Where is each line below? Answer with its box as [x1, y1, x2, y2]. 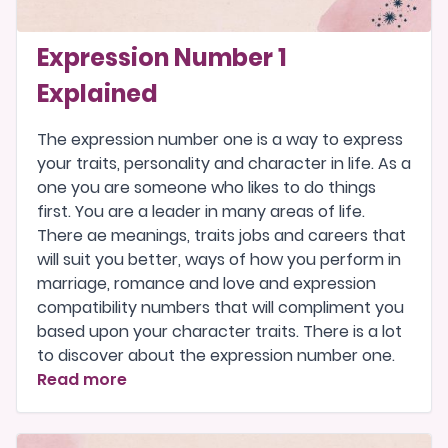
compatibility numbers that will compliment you [37, 295, 404, 319]
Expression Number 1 [37, 40, 287, 74]
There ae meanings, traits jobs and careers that [37, 223, 406, 247]
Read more [37, 367, 127, 391]
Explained [37, 76, 158, 110]
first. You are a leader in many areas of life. [37, 199, 365, 223]
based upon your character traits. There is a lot [37, 319, 402, 343]
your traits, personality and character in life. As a [37, 151, 411, 175]
